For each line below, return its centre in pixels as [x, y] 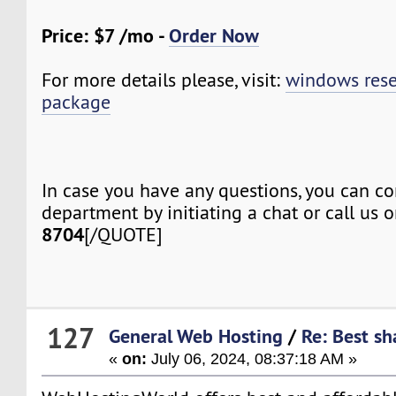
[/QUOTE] [124, 235]
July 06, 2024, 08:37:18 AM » [252, 358]
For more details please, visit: [164, 80]
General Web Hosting [196, 335]
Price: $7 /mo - [106, 36]
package [76, 103]
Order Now [214, 36]
